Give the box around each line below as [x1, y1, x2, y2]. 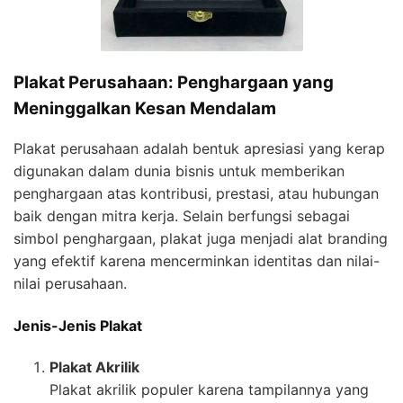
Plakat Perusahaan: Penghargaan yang [13, 71, 334, 93]
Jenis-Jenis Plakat [13, 316, 142, 335]
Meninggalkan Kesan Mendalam [13, 97, 276, 119]
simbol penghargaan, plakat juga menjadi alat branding [13, 229, 388, 248]
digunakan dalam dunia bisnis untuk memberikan [13, 162, 345, 181]
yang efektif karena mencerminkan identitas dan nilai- [13, 252, 380, 271]
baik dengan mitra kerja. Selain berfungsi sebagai [13, 207, 350, 226]
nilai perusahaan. [13, 274, 127, 293]
